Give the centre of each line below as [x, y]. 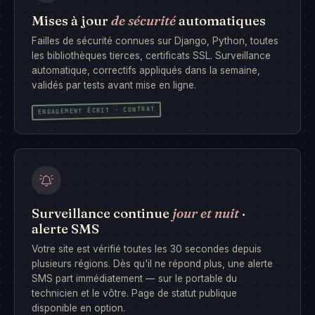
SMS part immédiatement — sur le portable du [134, 278]
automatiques [221, 20]
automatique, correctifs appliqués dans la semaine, [146, 71]
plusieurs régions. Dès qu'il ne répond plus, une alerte [152, 263]
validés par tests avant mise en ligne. [114, 85]
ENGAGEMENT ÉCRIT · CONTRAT [96, 111]
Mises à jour [71, 20]
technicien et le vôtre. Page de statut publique [134, 293]
